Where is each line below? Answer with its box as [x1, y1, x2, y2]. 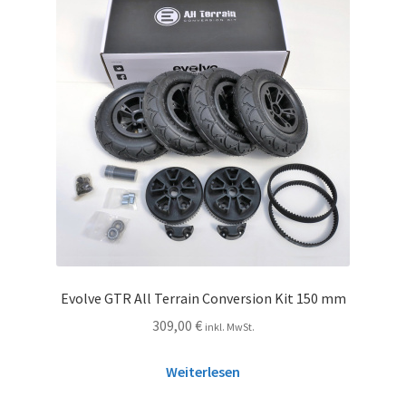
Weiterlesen [166, 362, 240, 382]
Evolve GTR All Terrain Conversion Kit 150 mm [60, 288, 346, 307]
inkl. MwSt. [204, 320, 255, 334]
